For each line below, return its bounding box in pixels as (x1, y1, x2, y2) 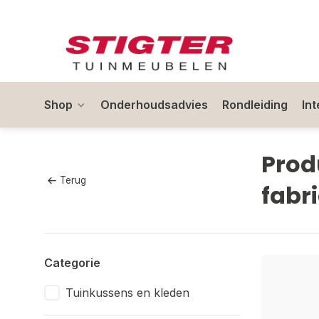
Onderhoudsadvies (100, 98, 208, 112)
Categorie (44, 256, 100, 270)
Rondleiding (222, 98, 288, 112)
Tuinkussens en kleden (66, 286, 189, 300)
